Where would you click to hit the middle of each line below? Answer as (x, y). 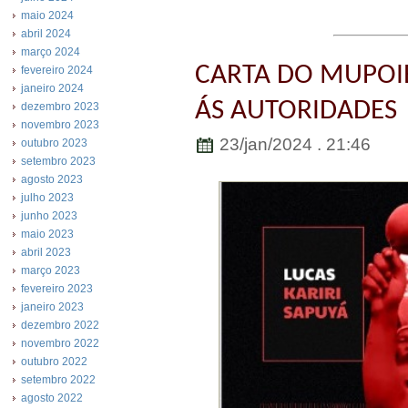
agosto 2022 (52, 398)
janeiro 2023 (52, 307)
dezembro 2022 (60, 325)
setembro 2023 (58, 161)
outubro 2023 (54, 143)
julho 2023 (47, 198)
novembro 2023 (60, 125)
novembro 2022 (60, 343)
